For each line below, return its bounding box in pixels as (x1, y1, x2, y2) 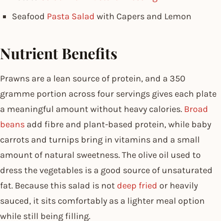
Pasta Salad (47, 10, 95, 22)
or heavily (157, 180, 198, 191)
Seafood (12, 10, 47, 22)
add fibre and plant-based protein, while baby (25, 118, 211, 130)
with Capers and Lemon (95, 10, 191, 22)
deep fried (117, 180, 157, 191)
